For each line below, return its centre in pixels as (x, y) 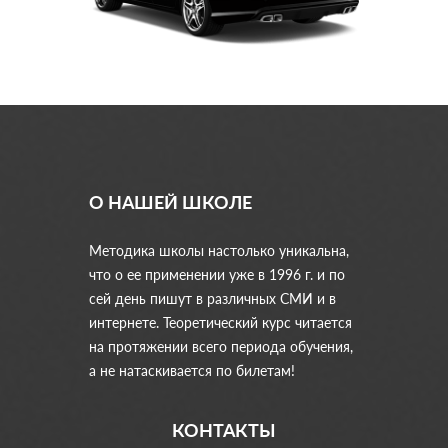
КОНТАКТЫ (224, 430)
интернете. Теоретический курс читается (220, 323)
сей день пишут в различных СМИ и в (212, 299)
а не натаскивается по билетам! (192, 371)
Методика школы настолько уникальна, (219, 251)
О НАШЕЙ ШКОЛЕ (170, 202)
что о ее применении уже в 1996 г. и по (217, 275)
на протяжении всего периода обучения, (221, 347)
